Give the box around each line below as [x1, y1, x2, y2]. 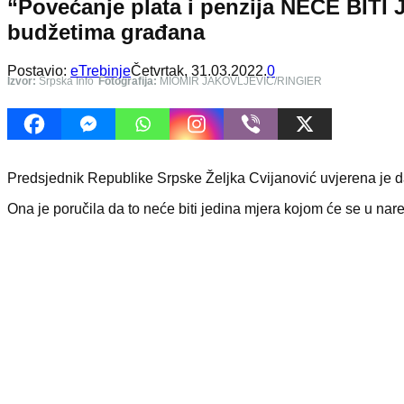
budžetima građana [7, 19, 205, 44]
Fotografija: [98, 74, 157, 87]
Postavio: [7, 62, 70, 78]
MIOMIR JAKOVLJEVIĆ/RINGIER [157, 74, 322, 87]
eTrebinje [70, 62, 131, 78]
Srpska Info [36, 74, 94, 87]
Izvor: [7, 74, 36, 87]
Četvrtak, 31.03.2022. [131, 62, 267, 78]
